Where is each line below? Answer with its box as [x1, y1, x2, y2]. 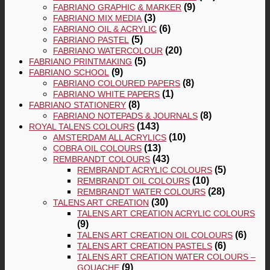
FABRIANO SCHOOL [29, 67, 109, 78]
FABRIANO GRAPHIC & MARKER [53, 2, 181, 13]
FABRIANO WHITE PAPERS [53, 89, 160, 99]
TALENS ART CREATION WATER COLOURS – [77, 252, 256, 262]
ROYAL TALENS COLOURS [29, 122, 134, 132]
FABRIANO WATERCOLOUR [53, 46, 163, 56]
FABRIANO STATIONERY [29, 100, 126, 110]
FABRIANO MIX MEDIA [53, 13, 142, 24]
